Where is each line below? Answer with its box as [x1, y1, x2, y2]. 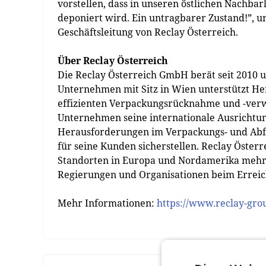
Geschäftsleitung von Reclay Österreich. [58, 26, 238, 39]
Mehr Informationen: [58, 197, 157, 210]
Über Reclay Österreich [58, 54, 168, 67]
